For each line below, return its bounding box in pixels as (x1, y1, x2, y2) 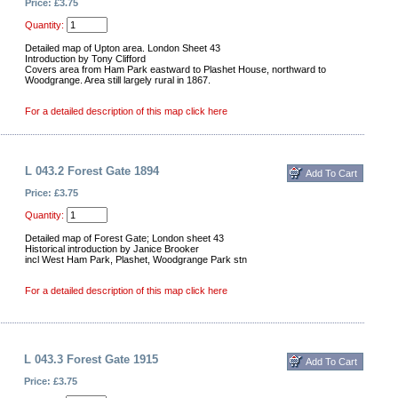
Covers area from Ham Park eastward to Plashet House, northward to (25, 64, 326, 75)
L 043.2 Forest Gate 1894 (25, 164, 159, 178)
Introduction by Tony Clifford (25, 53, 146, 64)
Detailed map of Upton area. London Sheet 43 (25, 43, 220, 53)
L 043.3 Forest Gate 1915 (24, 353, 158, 366)
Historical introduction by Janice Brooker (25, 243, 199, 254)
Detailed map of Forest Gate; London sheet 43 (25, 233, 224, 243)
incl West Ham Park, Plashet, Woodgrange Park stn (25, 254, 247, 265)
